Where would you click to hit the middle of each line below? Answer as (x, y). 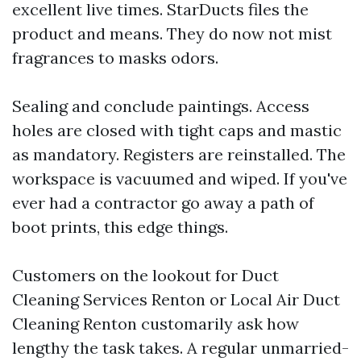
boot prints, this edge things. (120, 227)
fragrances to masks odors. (115, 58)
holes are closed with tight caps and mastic (177, 130)
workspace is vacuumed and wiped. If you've (180, 178)
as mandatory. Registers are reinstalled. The (179, 154)
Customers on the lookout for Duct (145, 275)
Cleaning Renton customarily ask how (156, 324)
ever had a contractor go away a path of (163, 203)
